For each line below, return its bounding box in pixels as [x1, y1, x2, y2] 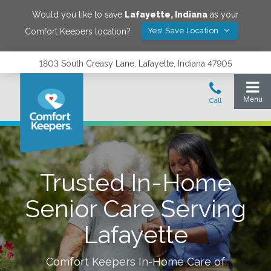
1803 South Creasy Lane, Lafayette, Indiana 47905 [39, 59, 232, 68]
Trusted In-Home [39, 168, 232, 197]
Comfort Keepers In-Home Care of [46, 255, 225, 268]
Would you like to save [32, 10, 125, 19]
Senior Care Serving [25, 194, 246, 223]
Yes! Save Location [147, 26, 221, 35]
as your [207, 10, 239, 19]
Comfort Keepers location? [24, 26, 131, 36]
